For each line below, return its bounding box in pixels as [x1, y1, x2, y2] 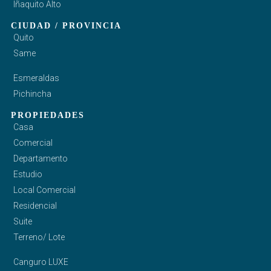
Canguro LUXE [13, 256, 68, 267]
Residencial [13, 200, 57, 211]
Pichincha [13, 88, 51, 99]
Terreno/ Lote [13, 232, 65, 242]
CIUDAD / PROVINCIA [10, 21, 122, 30]
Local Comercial [13, 184, 76, 195]
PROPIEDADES [10, 110, 85, 120]
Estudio [13, 169, 42, 179]
